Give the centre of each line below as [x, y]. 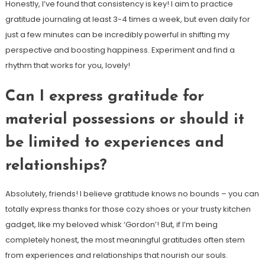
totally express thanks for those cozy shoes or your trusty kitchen [128, 209]
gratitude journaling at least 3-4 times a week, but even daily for [127, 20]
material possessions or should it [125, 120]
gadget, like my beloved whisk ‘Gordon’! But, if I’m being [111, 225]
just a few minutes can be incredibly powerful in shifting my [117, 35]
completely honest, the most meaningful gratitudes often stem [125, 240]
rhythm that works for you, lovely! [67, 66]
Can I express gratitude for [104, 97]
